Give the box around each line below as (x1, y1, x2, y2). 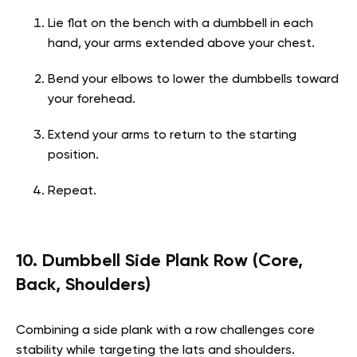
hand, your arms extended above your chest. (48, 37, 315, 51)
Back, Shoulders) (16, 277, 151, 295)
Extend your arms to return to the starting (48, 129, 296, 143)
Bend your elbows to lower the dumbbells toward (48, 73, 339, 87)
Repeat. (48, 185, 96, 198)
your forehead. (48, 93, 135, 107)
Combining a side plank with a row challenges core (16, 324, 315, 338)
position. (48, 149, 99, 163)
